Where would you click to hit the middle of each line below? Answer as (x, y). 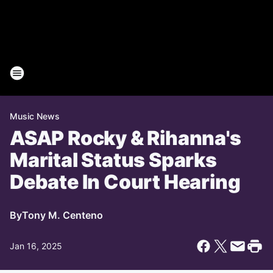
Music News (35, 116)
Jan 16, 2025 (36, 246)
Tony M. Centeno (62, 215)
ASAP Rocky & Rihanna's (126, 138)
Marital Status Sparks (113, 160)
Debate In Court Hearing (125, 182)
